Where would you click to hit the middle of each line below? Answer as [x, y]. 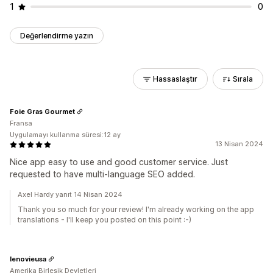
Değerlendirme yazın [57, 36]
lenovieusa [28, 259]
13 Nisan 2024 [239, 144]
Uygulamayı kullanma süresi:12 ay [65, 135]
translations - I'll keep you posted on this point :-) [105, 220]
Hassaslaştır [175, 79]
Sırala [243, 79]
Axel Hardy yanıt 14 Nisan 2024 [70, 194]
